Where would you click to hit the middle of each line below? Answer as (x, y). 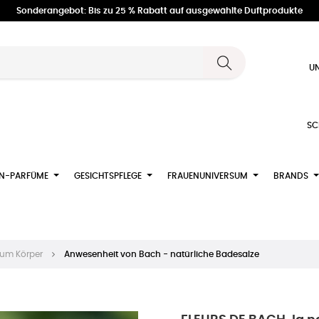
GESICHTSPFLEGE (108, 176)
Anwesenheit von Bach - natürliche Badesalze (162, 254)
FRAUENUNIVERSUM (208, 176)
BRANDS (291, 176)
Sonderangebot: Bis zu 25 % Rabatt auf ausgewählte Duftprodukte (159, 11)
